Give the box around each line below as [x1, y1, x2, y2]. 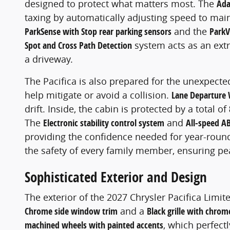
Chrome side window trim [25, 205, 118, 218]
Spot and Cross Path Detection [25, 39, 132, 52]
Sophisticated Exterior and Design [25, 167, 207, 186]
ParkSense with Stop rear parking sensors [25, 25, 171, 38]
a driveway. [25, 52, 73, 65]
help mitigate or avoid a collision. [25, 88, 171, 101]
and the [171, 25, 209, 37]
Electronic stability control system [43, 116, 164, 129]
